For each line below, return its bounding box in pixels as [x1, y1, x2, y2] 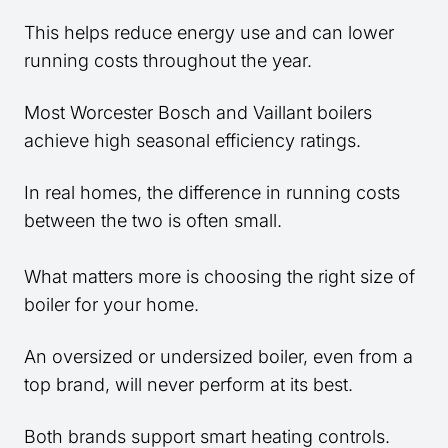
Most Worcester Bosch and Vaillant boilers [24, 102, 372, 124]
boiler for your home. [24, 294, 199, 316]
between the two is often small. [24, 210, 282, 232]
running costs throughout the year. [24, 50, 312, 72]
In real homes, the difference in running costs [24, 182, 400, 204]
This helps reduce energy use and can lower [24, 22, 394, 44]
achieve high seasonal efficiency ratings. [24, 130, 361, 152]
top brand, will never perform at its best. [24, 374, 353, 396]
